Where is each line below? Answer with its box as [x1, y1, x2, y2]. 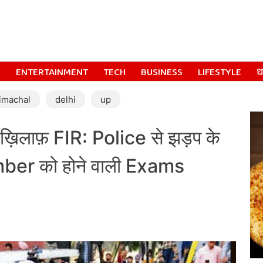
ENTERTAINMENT [16, 65, 88, 80]
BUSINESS [141, 65, 183, 80]
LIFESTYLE [198, 65, 241, 80]
